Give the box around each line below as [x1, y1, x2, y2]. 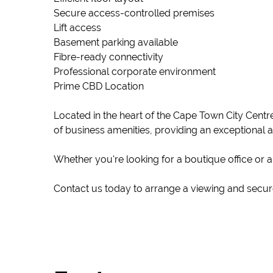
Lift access [54, 22, 101, 34]
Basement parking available [54, 37, 178, 48]
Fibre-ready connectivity [54, 51, 163, 63]
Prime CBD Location [54, 80, 144, 92]
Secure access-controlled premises [54, 7, 214, 19]
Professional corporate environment [54, 66, 216, 77]
